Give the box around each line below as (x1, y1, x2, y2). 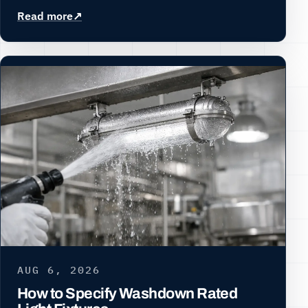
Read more (17, 8, 73, 23)
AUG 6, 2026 (17, 262, 100, 276)
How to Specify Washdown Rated (17, 285, 238, 302)
